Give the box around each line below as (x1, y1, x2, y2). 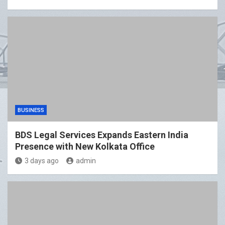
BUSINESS (18, 107, 44, 114)
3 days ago (25, 157, 59, 165)
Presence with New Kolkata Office (15, 141, 155, 152)
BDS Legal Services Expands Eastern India (15, 130, 188, 141)
